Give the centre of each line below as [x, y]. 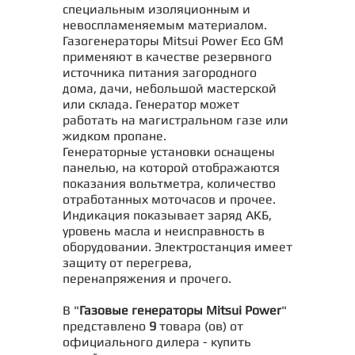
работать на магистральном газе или [176, 120]
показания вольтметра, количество [169, 183]
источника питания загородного [160, 73]
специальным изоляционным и [157, 9]
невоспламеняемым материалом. [165, 25]
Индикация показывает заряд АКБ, [167, 215]
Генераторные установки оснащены [169, 152]
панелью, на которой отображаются [171, 168]
